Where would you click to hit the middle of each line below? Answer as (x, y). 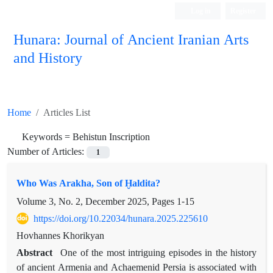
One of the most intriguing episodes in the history (159, 253)
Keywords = (47, 136)
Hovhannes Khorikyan (60, 236)
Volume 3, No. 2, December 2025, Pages (97, 201)
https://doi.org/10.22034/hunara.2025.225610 (121, 218)
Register (243, 11)
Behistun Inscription (111, 136)
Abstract (36, 253)
